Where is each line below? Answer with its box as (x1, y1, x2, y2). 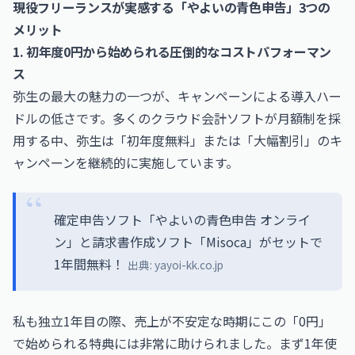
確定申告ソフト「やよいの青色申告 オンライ (54, 210, 311, 229)
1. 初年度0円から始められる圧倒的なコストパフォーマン (13, 42, 332, 61)
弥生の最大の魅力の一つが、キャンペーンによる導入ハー (13, 86, 342, 105)
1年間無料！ (54, 254, 128, 273)
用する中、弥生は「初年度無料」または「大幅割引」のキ (13, 131, 342, 150)
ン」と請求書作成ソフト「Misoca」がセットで (54, 232, 323, 251)
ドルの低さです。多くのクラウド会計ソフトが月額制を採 (13, 109, 341, 128)
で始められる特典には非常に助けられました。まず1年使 (13, 334, 337, 353)
